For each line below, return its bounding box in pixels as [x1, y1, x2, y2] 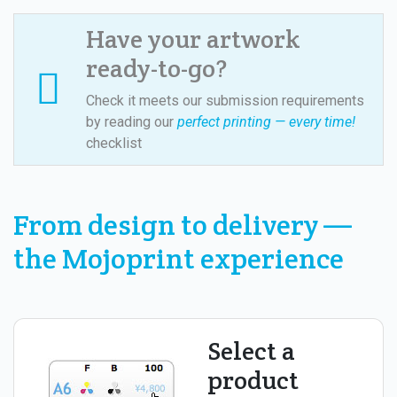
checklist [86, 134, 142, 152]
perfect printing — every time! [177, 113, 355, 130]
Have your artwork [86, 22, 300, 55]
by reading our [86, 113, 177, 130]
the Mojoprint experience [13, 239, 344, 276]
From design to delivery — [13, 206, 352, 243]
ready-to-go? [86, 51, 227, 84]
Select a [207, 334, 295, 367]
